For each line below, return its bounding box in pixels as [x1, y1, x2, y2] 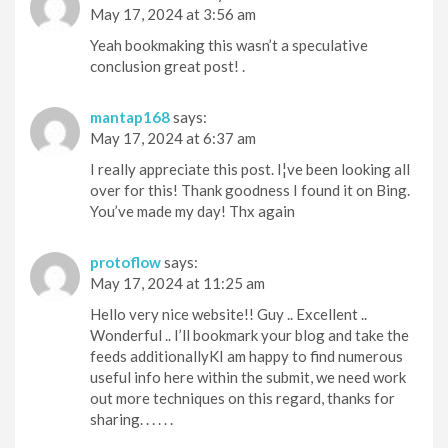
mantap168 [90, 107, 170, 126]
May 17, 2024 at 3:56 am [90, 4, 256, 23]
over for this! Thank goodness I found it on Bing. [90, 180, 410, 199]
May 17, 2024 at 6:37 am [90, 128, 256, 147]
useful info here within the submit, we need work [90, 367, 406, 386]
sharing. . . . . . [90, 409, 173, 428]
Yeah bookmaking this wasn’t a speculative [90, 35, 368, 54]
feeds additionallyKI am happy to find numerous [90, 346, 403, 365]
